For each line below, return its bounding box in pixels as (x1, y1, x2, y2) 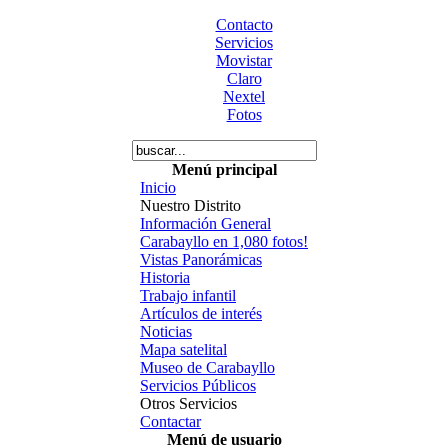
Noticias (140, 323, 192, 340)
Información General (140, 215, 271, 232)
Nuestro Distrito (140, 197, 241, 214)
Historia (140, 269, 190, 286)
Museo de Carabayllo (140, 359, 275, 376)
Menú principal (171, 161, 277, 178)
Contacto (215, 16, 273, 33)
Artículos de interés (140, 305, 262, 322)
